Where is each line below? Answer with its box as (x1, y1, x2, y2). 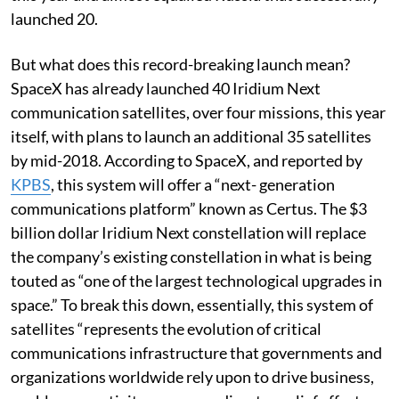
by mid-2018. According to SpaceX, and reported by (11, 150, 362, 170)
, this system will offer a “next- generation (51, 174, 335, 194)
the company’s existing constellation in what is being (11, 246, 371, 266)
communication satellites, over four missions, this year (11, 102, 386, 122)
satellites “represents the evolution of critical (11, 318, 322, 338)
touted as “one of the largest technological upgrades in (11, 270, 382, 290)
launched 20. (11, 8, 98, 28)
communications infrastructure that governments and (11, 342, 382, 362)
